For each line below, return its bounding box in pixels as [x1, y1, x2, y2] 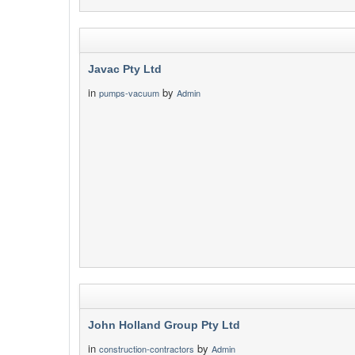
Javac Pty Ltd [88, 63, 162, 75]
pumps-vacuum [99, 86, 159, 99]
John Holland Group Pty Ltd [88, 319, 240, 331]
